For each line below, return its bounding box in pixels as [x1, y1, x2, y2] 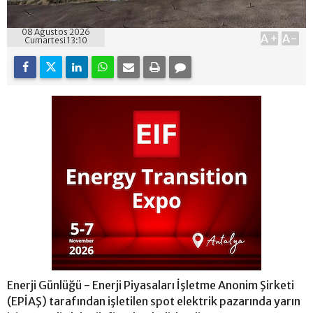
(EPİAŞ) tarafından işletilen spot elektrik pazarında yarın [7, 294, 300, 309]
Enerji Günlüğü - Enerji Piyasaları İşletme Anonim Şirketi [7, 278, 294, 293]
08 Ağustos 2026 [22, 27, 90, 38]
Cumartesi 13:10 [24, 35, 87, 46]
